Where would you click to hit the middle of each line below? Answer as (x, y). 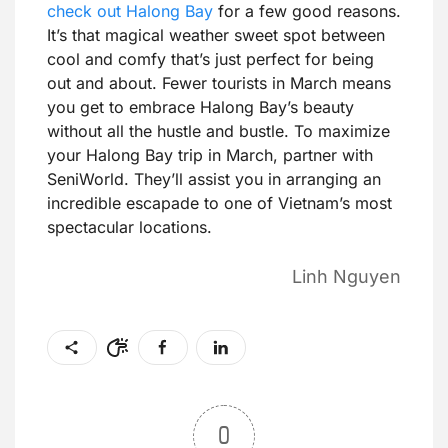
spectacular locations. (129, 227)
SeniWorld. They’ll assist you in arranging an (214, 179)
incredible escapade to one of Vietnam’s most (219, 203)
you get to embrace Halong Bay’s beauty (200, 107)
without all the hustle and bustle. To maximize (218, 131)
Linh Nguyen (346, 277)
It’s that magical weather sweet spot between (216, 35)
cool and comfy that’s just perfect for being (210, 59)
